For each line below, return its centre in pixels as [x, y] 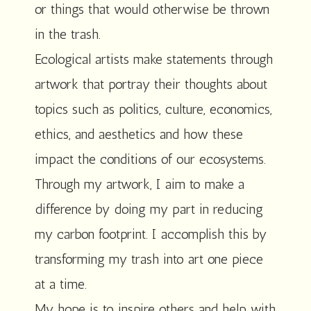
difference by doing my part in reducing [149, 209]
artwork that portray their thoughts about [151, 84]
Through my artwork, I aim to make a [140, 184]
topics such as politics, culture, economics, [153, 109]
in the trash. [68, 34]
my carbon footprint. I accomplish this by [151, 234]
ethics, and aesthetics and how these [139, 134]
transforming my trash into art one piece [149, 259]
